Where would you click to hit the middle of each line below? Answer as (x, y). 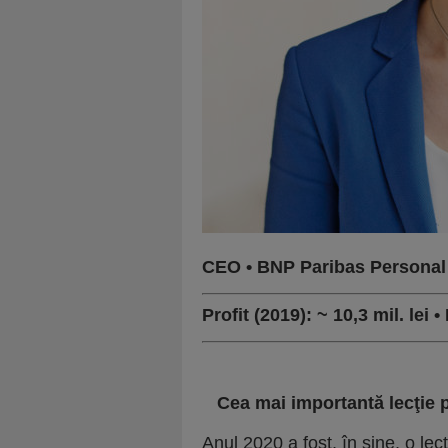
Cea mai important (295, 403)
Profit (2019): (259, 315)
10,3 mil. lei (381, 315)
